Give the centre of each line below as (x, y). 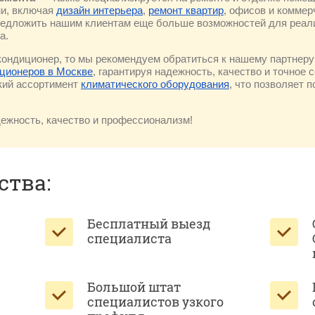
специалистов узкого (155, 302)
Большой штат (134, 287)
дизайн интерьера (99, 10)
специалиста (129, 238)
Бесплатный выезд (148, 224)
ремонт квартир (186, 10)
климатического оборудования (155, 84)
